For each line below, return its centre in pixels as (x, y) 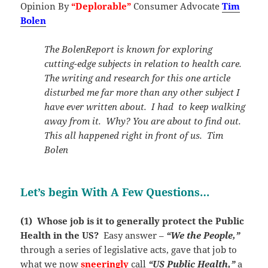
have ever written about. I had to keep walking (145, 106)
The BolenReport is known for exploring (129, 49)
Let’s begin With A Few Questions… (115, 192)
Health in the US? (60, 235)
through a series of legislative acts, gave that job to (129, 249)
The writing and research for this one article (138, 77)
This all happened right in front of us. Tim (134, 135)
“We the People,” (203, 235)
